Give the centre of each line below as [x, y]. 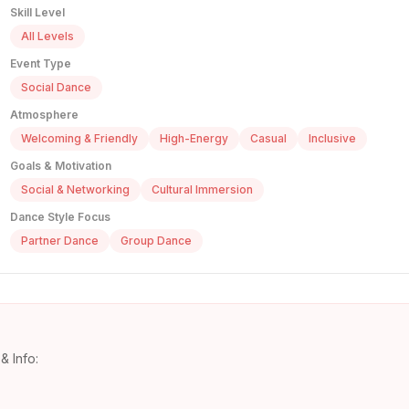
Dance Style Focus [60, 217]
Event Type [41, 64]
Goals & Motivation [61, 166]
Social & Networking [75, 190]
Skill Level [37, 13]
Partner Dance [60, 241]
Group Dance [156, 241]
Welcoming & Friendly [79, 139]
